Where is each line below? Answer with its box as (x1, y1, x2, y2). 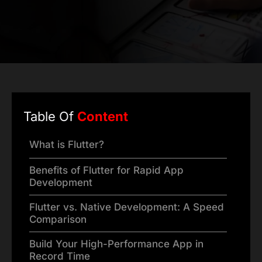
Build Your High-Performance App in (29, 238, 204, 250)
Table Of (23, 109, 77, 125)
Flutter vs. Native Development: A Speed (29, 201, 224, 213)
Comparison (29, 213, 87, 226)
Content (77, 109, 128, 125)
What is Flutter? (29, 139, 104, 151)
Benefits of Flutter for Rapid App (29, 164, 184, 177)
